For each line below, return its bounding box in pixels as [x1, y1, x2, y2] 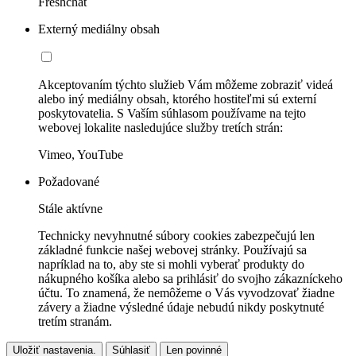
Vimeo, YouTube [38, 147, 123, 161]
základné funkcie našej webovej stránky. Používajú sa [38, 242, 307, 257]
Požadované [38, 174, 99, 188]
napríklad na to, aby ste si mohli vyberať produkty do [38, 257, 304, 271]
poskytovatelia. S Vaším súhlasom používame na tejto [38, 106, 306, 120]
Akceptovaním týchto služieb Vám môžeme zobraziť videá [38, 77, 333, 91]
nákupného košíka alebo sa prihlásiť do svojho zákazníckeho [38, 271, 342, 285]
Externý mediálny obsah [38, 21, 160, 36]
